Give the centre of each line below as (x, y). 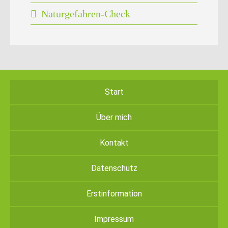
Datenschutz (114, 168)
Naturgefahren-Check (86, 13)
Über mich (114, 117)
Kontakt (114, 142)
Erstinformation (114, 193)
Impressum (114, 219)
